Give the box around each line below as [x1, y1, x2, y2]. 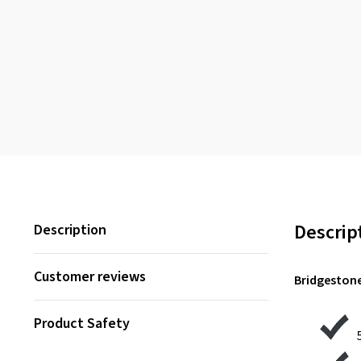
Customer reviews [34, 267, 146, 287]
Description [34, 220, 106, 240]
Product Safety [34, 313, 130, 334]
